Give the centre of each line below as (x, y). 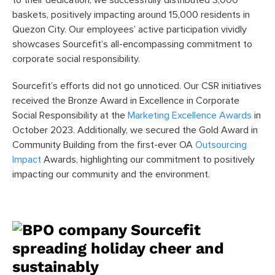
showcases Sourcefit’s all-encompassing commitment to (132, 44)
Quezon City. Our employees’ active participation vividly (130, 29)
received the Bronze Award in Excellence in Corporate (126, 100)
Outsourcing (221, 145)
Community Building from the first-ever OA (104, 145)
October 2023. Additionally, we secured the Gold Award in (135, 130)
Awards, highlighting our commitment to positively (148, 159)
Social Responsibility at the (70, 115)
